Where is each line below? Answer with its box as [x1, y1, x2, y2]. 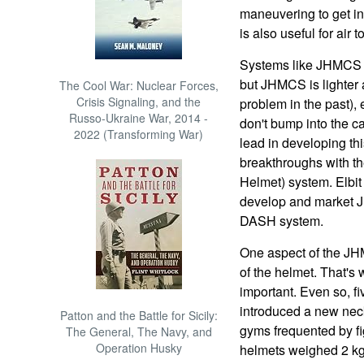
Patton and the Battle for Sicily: [59, 307, 218, 323]
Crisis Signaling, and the [76, 93, 201, 110]
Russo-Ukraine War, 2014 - [69, 110, 209, 126]
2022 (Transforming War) [74, 126, 204, 142]
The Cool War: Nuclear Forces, [58, 77, 219, 93]
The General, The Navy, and [65, 323, 212, 340]
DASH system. [239, 211, 323, 230]
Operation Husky [95, 340, 182, 356]
